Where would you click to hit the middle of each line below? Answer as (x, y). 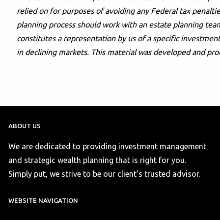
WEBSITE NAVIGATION (43, 201)
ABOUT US (25, 126)
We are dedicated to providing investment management (108, 147)
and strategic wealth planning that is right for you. (97, 160)
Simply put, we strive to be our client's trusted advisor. (105, 174)
